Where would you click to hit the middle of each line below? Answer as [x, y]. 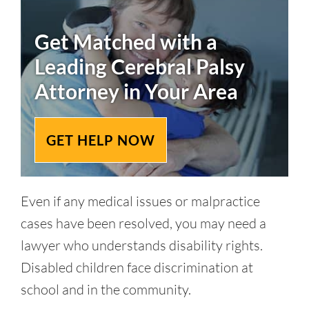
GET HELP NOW [101, 140]
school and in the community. [106, 289]
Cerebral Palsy [178, 66]
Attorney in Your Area [136, 91]
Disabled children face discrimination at [137, 267]
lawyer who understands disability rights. [142, 245]
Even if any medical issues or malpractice [140, 201]
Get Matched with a [126, 41]
